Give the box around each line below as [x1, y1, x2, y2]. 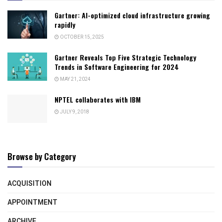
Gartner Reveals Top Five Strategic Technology [55, 52, 196, 62]
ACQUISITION [7, 178, 52, 189]
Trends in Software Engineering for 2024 [55, 61, 179, 72]
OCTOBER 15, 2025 [59, 33, 104, 41]
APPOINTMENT [7, 197, 57, 208]
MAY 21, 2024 [59, 75, 91, 83]
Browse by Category [7, 150, 76, 163]
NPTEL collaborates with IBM [55, 94, 141, 105]
